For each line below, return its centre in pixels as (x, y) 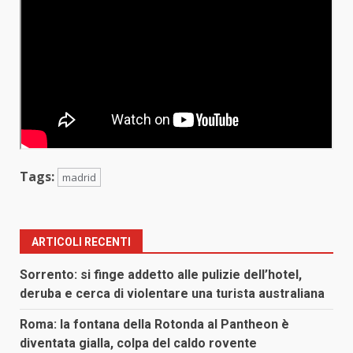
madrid (79, 177)
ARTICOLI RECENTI (81, 242)
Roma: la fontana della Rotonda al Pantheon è (154, 324)
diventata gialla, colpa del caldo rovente (138, 343)
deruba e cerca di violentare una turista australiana (172, 293)
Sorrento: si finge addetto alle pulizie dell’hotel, (161, 274)
